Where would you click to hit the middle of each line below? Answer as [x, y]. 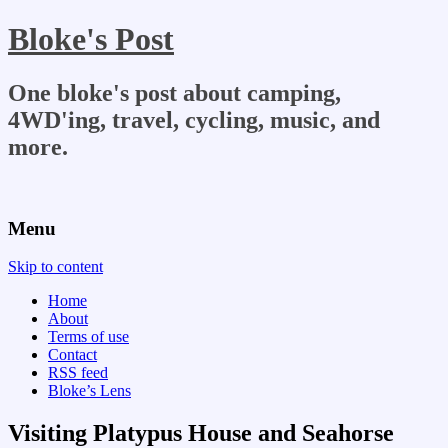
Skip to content [55, 267]
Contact [72, 355]
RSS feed [78, 373]
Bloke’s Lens [89, 391]
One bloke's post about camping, [174, 92]
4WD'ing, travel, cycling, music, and [194, 119]
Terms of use [88, 337]
